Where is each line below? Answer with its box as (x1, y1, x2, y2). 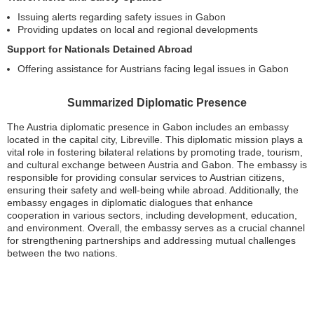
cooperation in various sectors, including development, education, (7, 210, 297, 221)
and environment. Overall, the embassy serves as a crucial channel (7, 222, 305, 233)
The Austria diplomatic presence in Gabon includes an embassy (7, 121, 289, 132)
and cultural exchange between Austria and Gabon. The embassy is (7, 159, 307, 170)
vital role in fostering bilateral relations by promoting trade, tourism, (7, 146, 303, 158)
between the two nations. (7, 247, 118, 259)
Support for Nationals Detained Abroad (7, 43, 193, 55)
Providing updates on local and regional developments (18, 24, 258, 35)
